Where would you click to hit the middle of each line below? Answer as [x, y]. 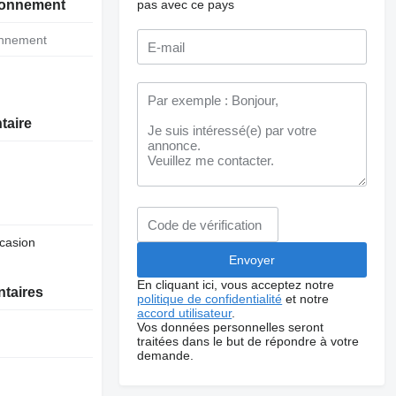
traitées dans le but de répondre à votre [248, 341]
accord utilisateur [185, 313]
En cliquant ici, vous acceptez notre [236, 285]
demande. [166, 355]
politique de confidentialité [210, 299]
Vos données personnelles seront [231, 327]
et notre [306, 299]
